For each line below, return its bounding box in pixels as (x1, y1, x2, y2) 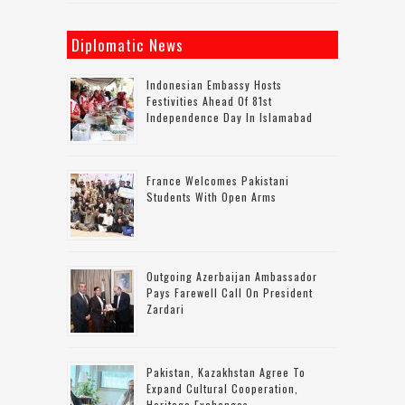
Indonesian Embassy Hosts (146, 76, 282, 92)
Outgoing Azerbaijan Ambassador (146, 268, 317, 284)
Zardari (146, 300, 184, 316)
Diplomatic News (71, 33, 184, 56)
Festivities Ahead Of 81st (146, 92, 272, 108)
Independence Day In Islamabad (146, 108, 313, 125)
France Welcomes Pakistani (146, 172, 289, 188)
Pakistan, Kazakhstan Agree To (146, 363, 306, 380)
